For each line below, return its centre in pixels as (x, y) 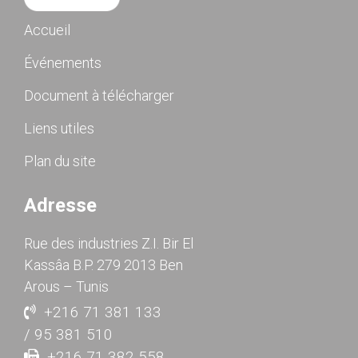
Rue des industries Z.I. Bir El (109, 244)
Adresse (60, 206)
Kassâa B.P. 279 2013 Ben (103, 265)
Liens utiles (59, 129)
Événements (63, 63)
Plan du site (60, 161)
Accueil (47, 30)
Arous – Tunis (66, 287)
